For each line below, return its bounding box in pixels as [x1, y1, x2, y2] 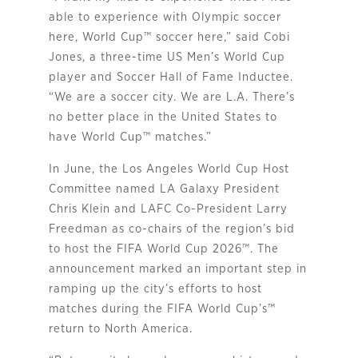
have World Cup [48, 130, 143, 143]
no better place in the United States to [48, 110, 277, 123]
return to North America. [48, 322, 193, 335]
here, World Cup [48, 30, 144, 43]
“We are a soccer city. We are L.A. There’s [48, 90, 295, 103]
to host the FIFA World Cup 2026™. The [48, 242, 279, 255]
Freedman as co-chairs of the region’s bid [48, 222, 295, 235]
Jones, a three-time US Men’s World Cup [48, 50, 285, 63]
